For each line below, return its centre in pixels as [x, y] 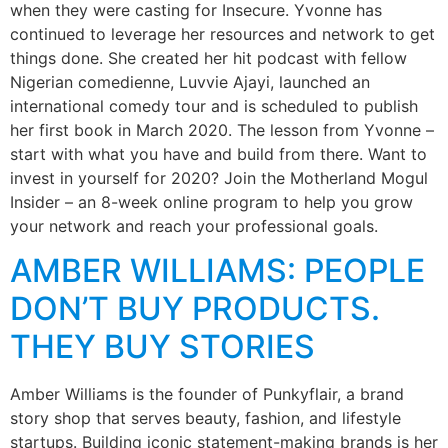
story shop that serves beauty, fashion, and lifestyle [205, 418]
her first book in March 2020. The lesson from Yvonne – [222, 130]
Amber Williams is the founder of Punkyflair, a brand [207, 394]
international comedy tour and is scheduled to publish [214, 106]
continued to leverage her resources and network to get [222, 34]
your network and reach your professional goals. [194, 226]
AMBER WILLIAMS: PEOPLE [217, 271]
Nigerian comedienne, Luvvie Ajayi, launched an [190, 82]
